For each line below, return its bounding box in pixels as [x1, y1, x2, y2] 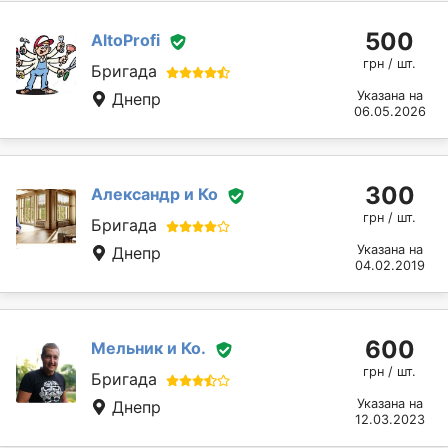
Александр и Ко [91, 184, 218, 205]
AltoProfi [91, 30, 160, 51]
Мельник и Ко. [91, 338, 206, 359]
